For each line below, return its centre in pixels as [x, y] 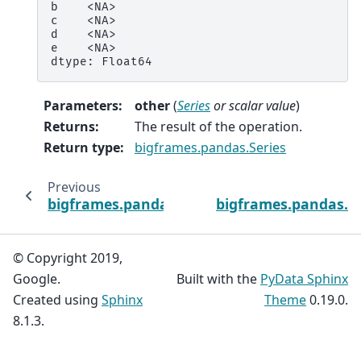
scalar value [262, 105]
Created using [57, 300]
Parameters [81, 105]
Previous [74, 187]
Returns [69, 126]
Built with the [218, 279]
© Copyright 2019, [68, 258]
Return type [82, 147]
